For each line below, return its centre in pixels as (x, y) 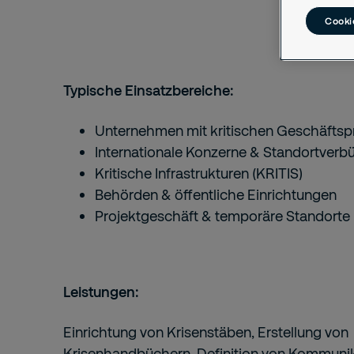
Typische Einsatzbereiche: (149, 90)
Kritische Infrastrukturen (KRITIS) (199, 173)
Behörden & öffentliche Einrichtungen (216, 194)
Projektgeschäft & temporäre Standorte (222, 216)
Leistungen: (101, 292)
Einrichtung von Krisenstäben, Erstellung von (206, 332)
